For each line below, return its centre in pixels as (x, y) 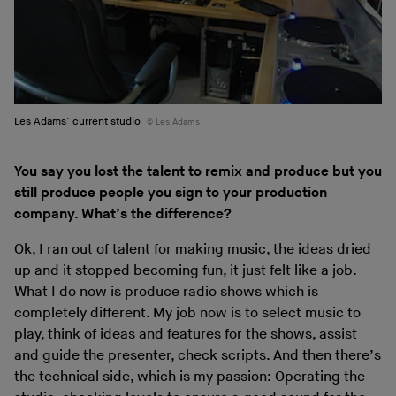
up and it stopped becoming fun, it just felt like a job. (185, 271)
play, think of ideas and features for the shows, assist (186, 335)
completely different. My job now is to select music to (187, 314)
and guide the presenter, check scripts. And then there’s (198, 356)
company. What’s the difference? (123, 215)
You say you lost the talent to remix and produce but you (198, 172)
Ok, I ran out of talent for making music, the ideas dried (193, 250)
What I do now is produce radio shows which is (166, 293)
